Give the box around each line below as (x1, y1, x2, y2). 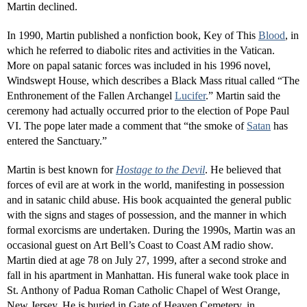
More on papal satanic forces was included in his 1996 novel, (7, 60, 271, 71)
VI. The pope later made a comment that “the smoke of (7, 120, 247, 132)
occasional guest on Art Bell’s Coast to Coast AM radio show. (7, 239, 273, 251)
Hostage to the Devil (116, 164, 205, 175)
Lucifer (175, 90, 206, 101)
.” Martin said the (206, 90, 280, 101)
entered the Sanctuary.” (7, 135, 107, 147)
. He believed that (205, 164, 281, 175)
